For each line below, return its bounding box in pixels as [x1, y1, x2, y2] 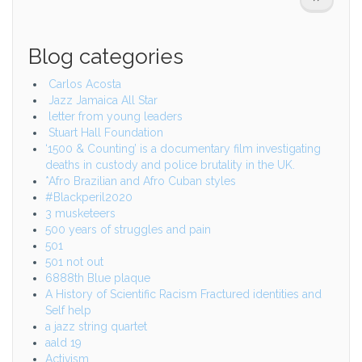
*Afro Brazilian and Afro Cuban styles [45, 174, 236, 187]
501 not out [45, 255, 103, 268]
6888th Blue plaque [45, 271, 150, 284]
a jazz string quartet [45, 319, 147, 333]
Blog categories [28, 44, 183, 69]
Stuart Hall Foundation [45, 125, 163, 139]
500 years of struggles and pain [45, 222, 211, 236]
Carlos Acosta [45, 77, 124, 90]
